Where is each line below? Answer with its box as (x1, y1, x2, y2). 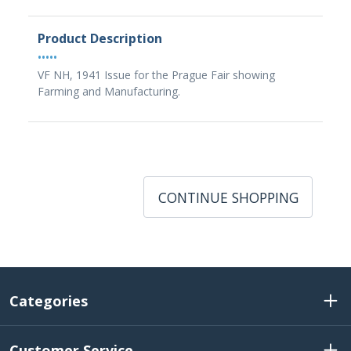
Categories (9, 291, 88, 311)
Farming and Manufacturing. (38, 84, 180, 99)
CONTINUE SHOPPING (157, 188, 299, 207)
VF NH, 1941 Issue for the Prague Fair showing (38, 67, 275, 82)
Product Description (38, 30, 162, 47)
